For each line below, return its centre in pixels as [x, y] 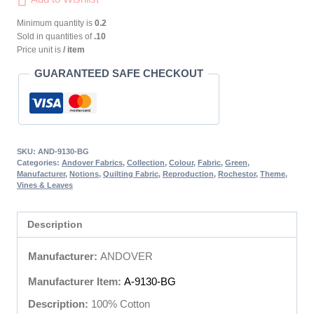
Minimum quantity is [56, 23]
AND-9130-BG [63, 152]
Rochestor [237, 174]
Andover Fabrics [92, 163]
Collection [146, 163]
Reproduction [188, 174]
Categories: [39, 163]
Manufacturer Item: [75, 281]
